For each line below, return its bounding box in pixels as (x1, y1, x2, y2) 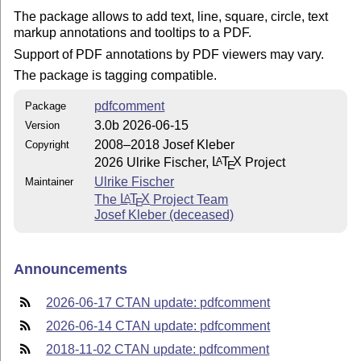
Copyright (25, 138, 70, 151)
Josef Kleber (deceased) (94, 208, 234, 222)
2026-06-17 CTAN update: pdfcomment (46, 295, 271, 309)
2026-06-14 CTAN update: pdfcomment (46, 318, 271, 333)
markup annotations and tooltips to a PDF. (14, 26, 252, 40)
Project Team (150, 192, 229, 206)
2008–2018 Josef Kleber (94, 137, 235, 151)
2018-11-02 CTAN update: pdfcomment (46, 342, 270, 356)
